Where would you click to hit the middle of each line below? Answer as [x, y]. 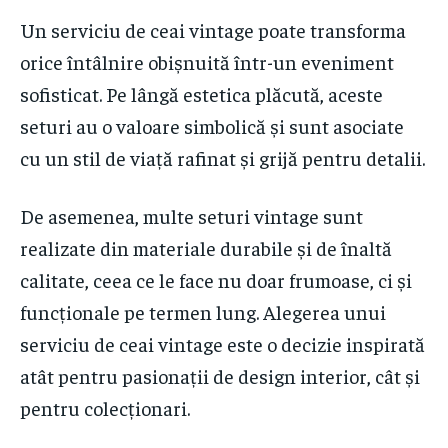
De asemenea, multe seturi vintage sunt [191, 216]
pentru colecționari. [105, 408]
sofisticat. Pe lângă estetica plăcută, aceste [201, 94]
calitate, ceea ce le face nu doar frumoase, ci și [216, 280]
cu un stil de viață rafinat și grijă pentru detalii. [222, 158]
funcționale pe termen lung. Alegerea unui [203, 312]
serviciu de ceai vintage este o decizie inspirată [222, 344]
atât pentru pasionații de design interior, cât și [220, 376]
